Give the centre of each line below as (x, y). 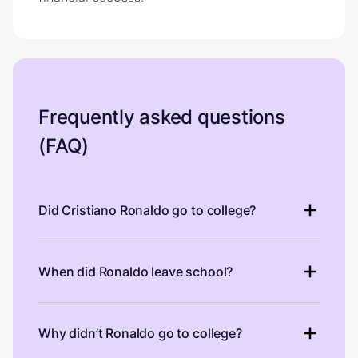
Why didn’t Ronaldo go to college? (140, 333)
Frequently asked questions (162, 117)
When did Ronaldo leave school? (136, 271)
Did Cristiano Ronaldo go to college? (147, 210)
